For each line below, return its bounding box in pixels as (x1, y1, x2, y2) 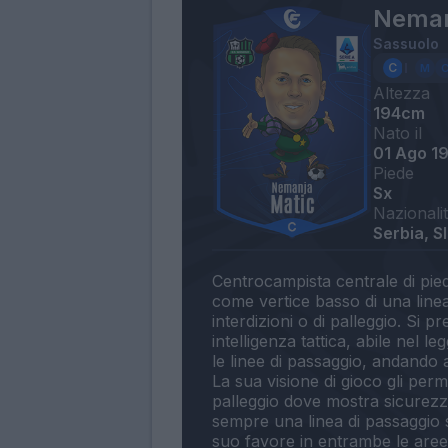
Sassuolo (372, 34, 439, 52)
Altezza (372, 82, 430, 103)
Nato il (372, 122, 422, 143)
